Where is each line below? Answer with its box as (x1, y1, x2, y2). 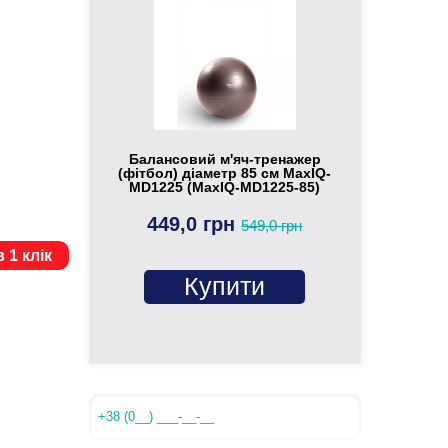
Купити (184, 272, 266, 300)
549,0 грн (241, 216, 303, 234)
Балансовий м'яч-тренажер (128, 150, 321, 167)
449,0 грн (147, 212, 242, 235)
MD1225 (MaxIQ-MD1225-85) (129, 178, 321, 195)
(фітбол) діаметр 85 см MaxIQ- (118, 164, 332, 181)
